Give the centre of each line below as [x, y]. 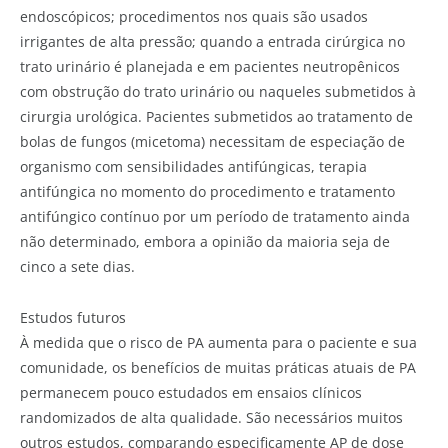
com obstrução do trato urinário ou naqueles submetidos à [218, 92]
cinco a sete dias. [77, 267]
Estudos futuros [73, 317]
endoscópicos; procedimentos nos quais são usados [194, 17]
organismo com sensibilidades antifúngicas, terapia [193, 167]
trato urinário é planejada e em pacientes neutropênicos [210, 67]
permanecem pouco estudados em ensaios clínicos [191, 392]
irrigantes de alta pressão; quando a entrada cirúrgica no [212, 42]
